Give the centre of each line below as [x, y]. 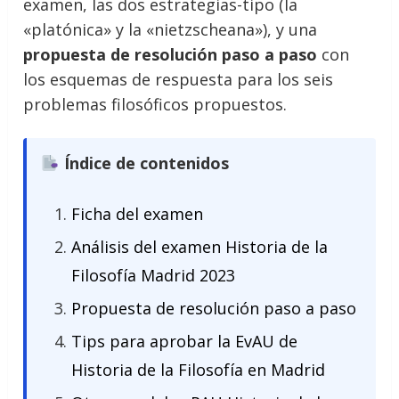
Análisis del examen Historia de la [200, 247]
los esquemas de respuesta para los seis [179, 79]
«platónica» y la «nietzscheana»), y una [171, 29]
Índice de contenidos [146, 163]
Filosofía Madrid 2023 [154, 275]
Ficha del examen [138, 214]
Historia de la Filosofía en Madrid [199, 370]
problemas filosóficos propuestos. [155, 104]
